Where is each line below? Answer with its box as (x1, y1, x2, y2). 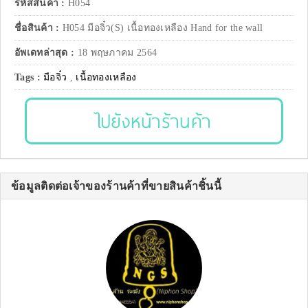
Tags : (14, 72, 44, 83)
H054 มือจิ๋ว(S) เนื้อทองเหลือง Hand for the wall (62, 23, 263, 34)
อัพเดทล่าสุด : (14, 47, 78, 58)
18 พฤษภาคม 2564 (77, 47, 157, 58)
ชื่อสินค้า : (14, 23, 63, 34)
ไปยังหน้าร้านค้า (96, 107, 212, 135)
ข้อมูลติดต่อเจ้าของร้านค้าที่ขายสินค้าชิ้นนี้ (11, 180, 221, 192)
